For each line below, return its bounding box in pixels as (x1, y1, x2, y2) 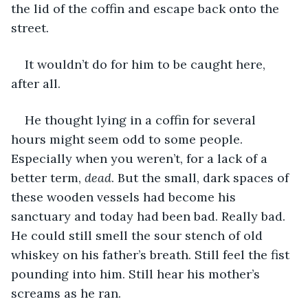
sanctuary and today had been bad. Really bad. (11, 208, 289, 224)
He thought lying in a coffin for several (25, 111, 259, 128)
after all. (11, 75, 67, 91)
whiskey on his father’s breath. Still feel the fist (11, 246, 293, 263)
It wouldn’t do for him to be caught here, (25, 56, 269, 72)
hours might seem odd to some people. (11, 131, 246, 147)
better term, (11, 169, 85, 186)
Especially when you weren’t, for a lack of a (11, 150, 271, 166)
